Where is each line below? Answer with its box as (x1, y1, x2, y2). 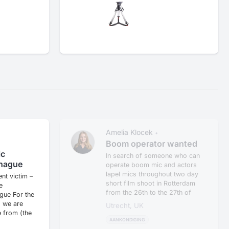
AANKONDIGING (109, 216, 146, 222)
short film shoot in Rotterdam (106, 179, 196, 187)
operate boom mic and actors (106, 161, 197, 169)
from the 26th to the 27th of (106, 188, 192, 196)
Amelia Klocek (106, 127, 153, 136)
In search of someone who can (106, 151, 200, 159)
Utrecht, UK (106, 201, 144, 210)
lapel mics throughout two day (106, 170, 199, 178)
